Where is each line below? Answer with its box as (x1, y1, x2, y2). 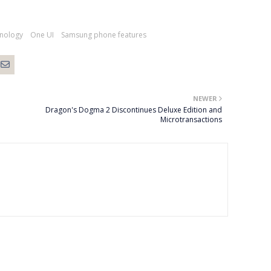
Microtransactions (160, 114, 222, 125)
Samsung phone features (61, 30, 146, 40)
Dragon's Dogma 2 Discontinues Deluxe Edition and (45, 105, 222, 115)
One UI (30, 30, 54, 40)
